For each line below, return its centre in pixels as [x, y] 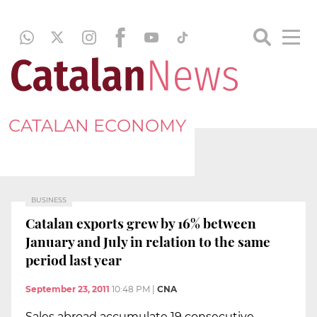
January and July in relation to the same [148, 241]
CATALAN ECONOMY [97, 125]
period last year [74, 259]
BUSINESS [49, 200]
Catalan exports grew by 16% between [141, 223]
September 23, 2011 [68, 289]
